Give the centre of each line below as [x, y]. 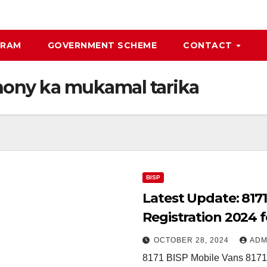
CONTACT [209, 45]
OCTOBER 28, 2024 [193, 240]
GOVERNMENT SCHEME [102, 45]
